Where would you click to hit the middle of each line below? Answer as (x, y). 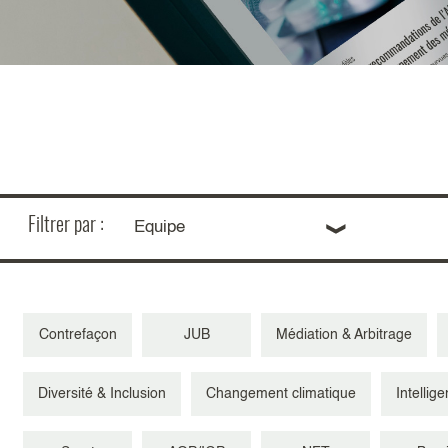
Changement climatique (281, 394)
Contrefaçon (77, 335)
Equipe (159, 228)
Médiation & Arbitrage (344, 335)
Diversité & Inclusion (102, 394)
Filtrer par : (66, 223)
